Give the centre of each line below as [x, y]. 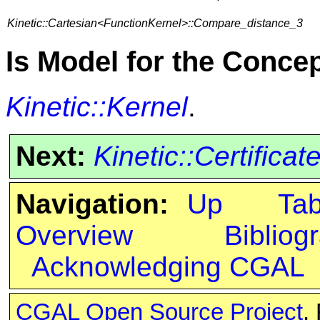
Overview [74, 236]
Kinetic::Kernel [97, 107]
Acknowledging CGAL [168, 267]
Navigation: [92, 204]
